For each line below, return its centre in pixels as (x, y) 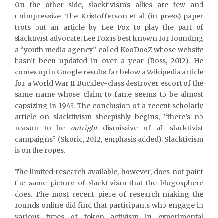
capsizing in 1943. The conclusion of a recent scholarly (109, 105)
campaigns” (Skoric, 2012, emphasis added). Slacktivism (109, 139)
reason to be (43, 128)
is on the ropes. (40, 150)
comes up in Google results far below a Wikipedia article (109, 72)
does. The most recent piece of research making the (109, 194)
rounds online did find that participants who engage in (109, 205)
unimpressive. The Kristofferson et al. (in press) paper (109, 16)
